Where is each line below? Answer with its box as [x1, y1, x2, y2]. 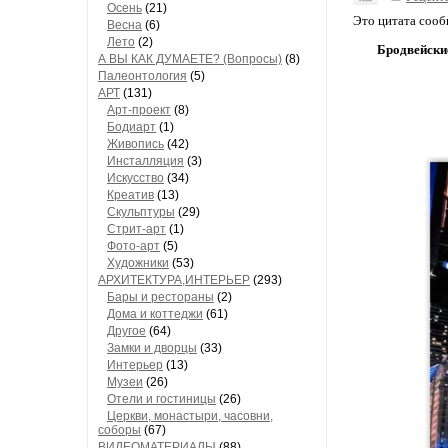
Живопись [107, 137, 164, 151]
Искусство [107, 171, 164, 185]
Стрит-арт [107, 222, 166, 236]
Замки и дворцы [107, 341, 197, 355]
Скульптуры [107, 205, 175, 219]
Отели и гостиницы [107, 392, 216, 406]
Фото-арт [107, 239, 160, 253]
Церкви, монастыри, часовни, [107, 409, 273, 423]
